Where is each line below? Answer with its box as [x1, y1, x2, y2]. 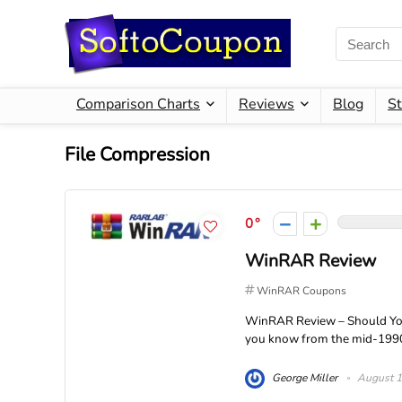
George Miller [269, 370, 337, 385]
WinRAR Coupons [257, 284, 346, 298]
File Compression [65, 142, 210, 167]
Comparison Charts [76, 94, 200, 114]
